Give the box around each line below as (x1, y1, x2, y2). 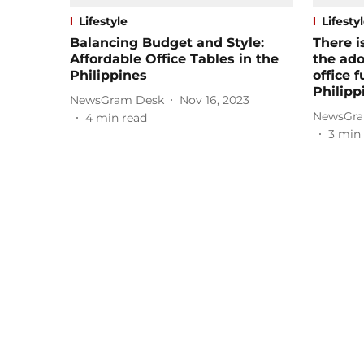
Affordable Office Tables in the (70, 51, 279, 67)
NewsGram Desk (70, 92, 164, 107)
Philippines (70, 67, 147, 84)
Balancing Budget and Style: (70, 35, 264, 51)
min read (96, 110, 147, 126)
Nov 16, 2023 (180, 92, 249, 107)
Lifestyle (79, 14, 128, 29)
